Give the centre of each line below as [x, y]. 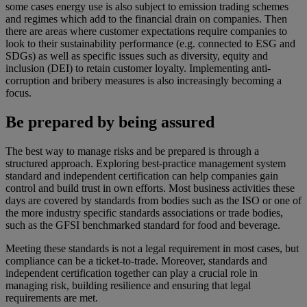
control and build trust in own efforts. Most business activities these [150, 188]
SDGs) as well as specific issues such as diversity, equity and [137, 56]
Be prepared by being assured [110, 122]
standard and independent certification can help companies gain [142, 176]
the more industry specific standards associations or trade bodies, [144, 213]
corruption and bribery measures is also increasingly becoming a [144, 81]
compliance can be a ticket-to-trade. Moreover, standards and [136, 261]
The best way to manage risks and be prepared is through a [132, 151]
